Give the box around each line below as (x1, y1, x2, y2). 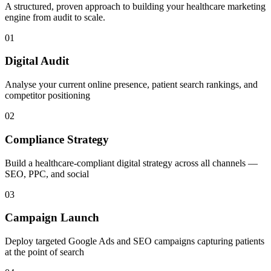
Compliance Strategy (5, 132, 109, 146)
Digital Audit (5, 54, 69, 68)
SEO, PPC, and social (5, 168, 89, 179)
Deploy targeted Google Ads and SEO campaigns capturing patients (5, 236, 264, 247)
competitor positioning (5, 90, 90, 101)
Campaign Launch (5, 211, 99, 224)
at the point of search (5, 247, 84, 258)
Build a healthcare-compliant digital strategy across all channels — (5, 157, 258, 168)
